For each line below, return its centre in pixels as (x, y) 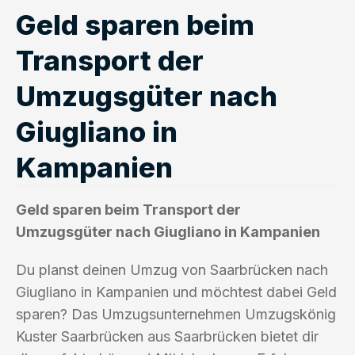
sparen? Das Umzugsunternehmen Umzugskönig (176, 314)
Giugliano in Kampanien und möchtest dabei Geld (176, 292)
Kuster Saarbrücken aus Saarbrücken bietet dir (167, 336)
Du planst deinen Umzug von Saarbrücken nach (172, 269)
